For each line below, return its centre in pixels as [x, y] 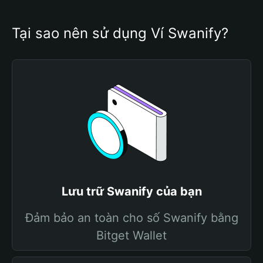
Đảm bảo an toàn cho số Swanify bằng [131, 218]
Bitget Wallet [131, 235]
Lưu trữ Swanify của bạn [131, 191]
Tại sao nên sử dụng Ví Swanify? [120, 33]
